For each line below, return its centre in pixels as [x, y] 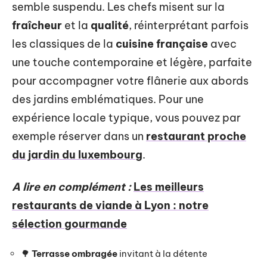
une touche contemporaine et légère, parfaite [132, 62]
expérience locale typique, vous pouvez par [126, 118]
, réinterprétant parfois [189, 25]
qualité [110, 25]
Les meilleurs [169, 187]
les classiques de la [64, 44]
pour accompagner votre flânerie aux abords [130, 81]
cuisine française [162, 44]
